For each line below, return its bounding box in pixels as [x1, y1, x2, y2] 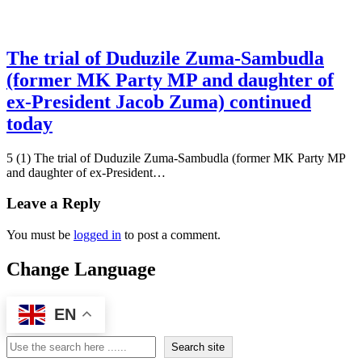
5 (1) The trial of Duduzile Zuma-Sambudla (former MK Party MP [6, 150, 345, 165]
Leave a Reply [6, 195, 101, 213]
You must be [6, 227, 74, 242]
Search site [171, 340, 225, 353]
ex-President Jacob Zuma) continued [6, 90, 311, 112]
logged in [74, 227, 121, 242]
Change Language [6, 258, 156, 280]
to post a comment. [121, 227, 221, 242]
